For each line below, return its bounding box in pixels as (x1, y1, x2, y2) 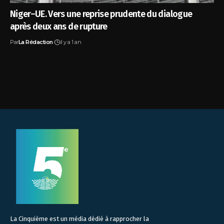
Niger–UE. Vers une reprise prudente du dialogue (10, 8, 192, 19)
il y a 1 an (59, 38, 81, 45)
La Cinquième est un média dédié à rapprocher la (10, 214, 149, 222)
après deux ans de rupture (10, 20, 107, 32)
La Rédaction (18, 38, 53, 45)
